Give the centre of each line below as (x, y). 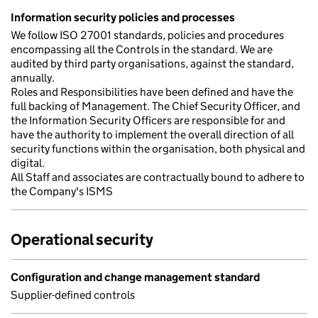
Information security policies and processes (123, 17)
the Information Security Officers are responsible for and (148, 120)
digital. (28, 163)
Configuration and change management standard (135, 277)
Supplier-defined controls (73, 295)
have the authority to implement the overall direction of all (152, 135)
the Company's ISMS (62, 191)
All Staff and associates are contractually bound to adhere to (158, 177)
